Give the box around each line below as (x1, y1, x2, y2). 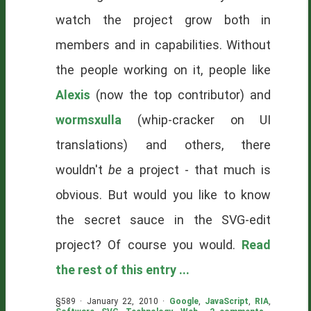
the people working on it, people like (56, 62, 271, 77)
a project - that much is (121, 162, 271, 177)
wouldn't (56, 162, 109, 177)
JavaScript (204, 296, 249, 306)
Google (169, 296, 199, 306)
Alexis (56, 87, 90, 102)
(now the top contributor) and (90, 87, 271, 102)
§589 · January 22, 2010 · (56, 296, 169, 306)
